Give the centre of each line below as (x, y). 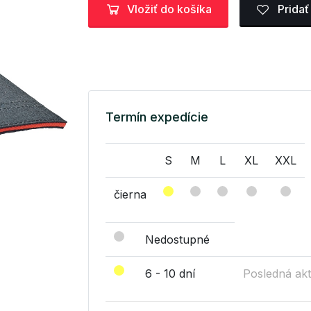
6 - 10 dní (170, 273)
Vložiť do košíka (169, 9)
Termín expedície (157, 117)
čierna (130, 194)
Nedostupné (177, 239)
